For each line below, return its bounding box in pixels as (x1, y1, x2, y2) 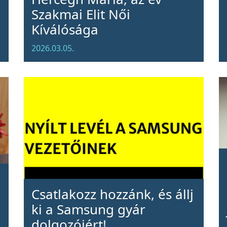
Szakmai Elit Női (31, 5, 130, 23)
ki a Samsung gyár (31, 200, 145, 218)
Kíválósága (31, 20, 98, 39)
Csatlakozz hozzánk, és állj (31, 185, 194, 203)
